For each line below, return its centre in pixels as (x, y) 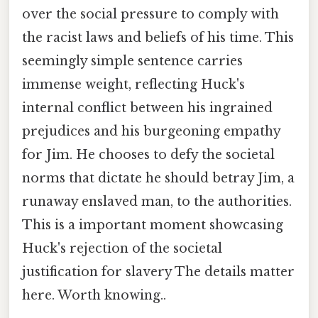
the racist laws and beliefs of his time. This (158, 37)
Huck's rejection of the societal (122, 248)
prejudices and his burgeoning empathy (151, 131)
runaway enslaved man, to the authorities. (157, 201)
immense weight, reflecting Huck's (133, 84)
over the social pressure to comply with (150, 14)
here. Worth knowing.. (94, 295)
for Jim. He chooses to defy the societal (148, 154)
